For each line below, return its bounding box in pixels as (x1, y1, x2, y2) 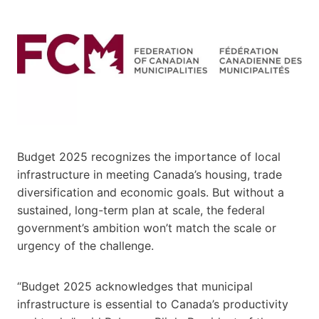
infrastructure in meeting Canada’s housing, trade (17, 167, 282, 182)
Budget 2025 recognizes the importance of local (17, 149, 281, 164)
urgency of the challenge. (17, 238, 154, 253)
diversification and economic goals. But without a (17, 184, 284, 199)
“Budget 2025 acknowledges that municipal (17, 278, 253, 293)
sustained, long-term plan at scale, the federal (17, 202, 265, 217)
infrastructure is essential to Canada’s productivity (17, 296, 288, 311)
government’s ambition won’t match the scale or (17, 220, 276, 235)
